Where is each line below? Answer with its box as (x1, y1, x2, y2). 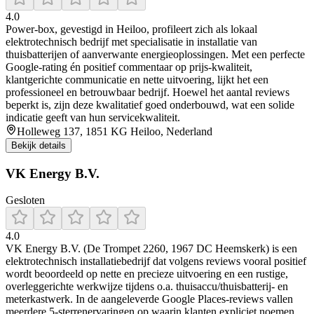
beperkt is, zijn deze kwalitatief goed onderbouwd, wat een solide (6, 98, 294, 111)
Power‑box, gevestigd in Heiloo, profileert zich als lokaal (6, 22, 257, 35)
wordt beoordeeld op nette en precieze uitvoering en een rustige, (6, 268, 288, 280)
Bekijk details (11, 139, 66, 151)
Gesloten (6, 194, 45, 207)
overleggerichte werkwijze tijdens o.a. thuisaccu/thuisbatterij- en (6, 280, 288, 293)
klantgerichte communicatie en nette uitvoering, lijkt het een (6, 73, 268, 86)
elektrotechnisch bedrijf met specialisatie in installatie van (6, 35, 257, 48)
